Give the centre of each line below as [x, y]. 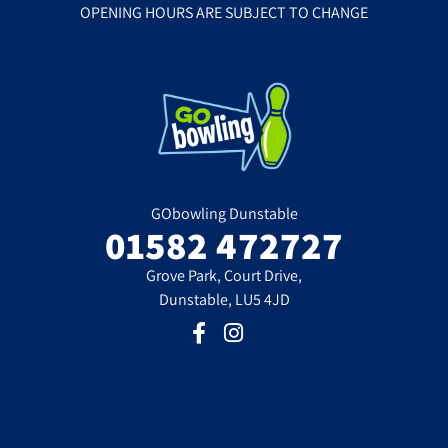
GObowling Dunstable [224, 213]
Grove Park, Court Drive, [224, 275]
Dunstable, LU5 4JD [224, 299]
